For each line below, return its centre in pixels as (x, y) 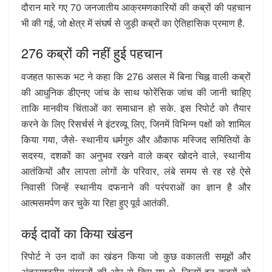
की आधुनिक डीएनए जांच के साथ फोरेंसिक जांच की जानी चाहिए (136, 92)
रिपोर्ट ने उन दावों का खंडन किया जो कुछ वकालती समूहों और (136, 256)
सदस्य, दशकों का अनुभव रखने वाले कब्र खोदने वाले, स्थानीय (136, 155)
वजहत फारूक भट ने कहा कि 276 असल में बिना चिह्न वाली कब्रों (136, 76)
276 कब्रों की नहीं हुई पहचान (92, 53)
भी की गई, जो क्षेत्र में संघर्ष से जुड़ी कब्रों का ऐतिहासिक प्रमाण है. (133, 22)
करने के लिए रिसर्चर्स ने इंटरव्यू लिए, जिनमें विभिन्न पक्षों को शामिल (136, 124)
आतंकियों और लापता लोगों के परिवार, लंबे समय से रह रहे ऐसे (136, 171)
